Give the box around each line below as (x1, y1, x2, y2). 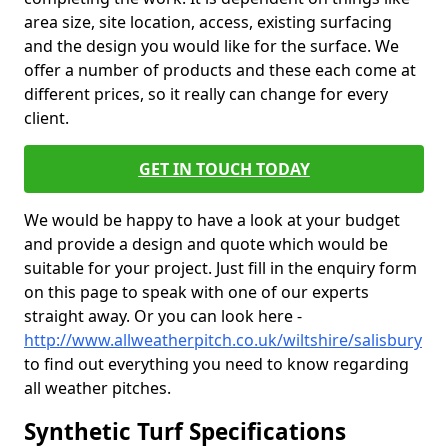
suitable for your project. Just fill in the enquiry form (24, 257, 417, 279)
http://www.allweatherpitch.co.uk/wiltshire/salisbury (24, 329, 422, 351)
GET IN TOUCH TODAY (138, 158, 310, 180)
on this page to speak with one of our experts (24, 281, 369, 303)
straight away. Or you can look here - (24, 305, 302, 327)
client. (24, 107, 69, 129)
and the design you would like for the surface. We (24, 35, 399, 57)
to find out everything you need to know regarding (24, 353, 409, 375)
